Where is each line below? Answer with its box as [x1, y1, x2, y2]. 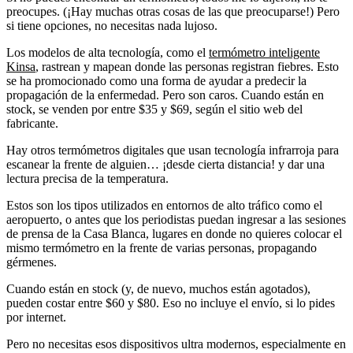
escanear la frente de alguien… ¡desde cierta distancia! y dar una [6, 158, 325, 172]
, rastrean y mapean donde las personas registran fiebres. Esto [35, 60, 339, 74]
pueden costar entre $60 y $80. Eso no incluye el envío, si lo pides [6, 296, 335, 310]
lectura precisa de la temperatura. [6, 172, 169, 186]
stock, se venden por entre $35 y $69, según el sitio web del [6, 102, 303, 117]
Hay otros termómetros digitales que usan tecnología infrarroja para [6, 143, 339, 158]
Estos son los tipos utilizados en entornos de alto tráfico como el [6, 199, 322, 213]
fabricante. [6, 117, 58, 131]
